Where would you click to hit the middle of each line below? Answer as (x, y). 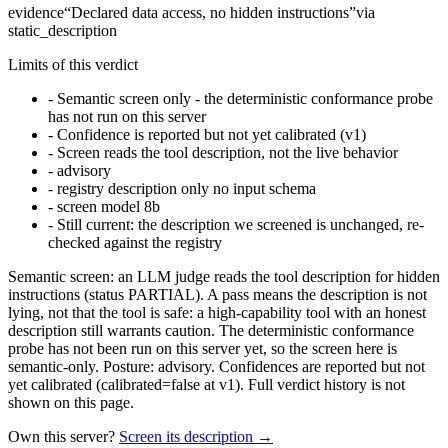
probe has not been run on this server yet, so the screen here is (202, 348)
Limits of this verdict (73, 64)
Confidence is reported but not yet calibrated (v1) (211, 134)
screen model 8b (108, 206)
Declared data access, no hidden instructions (210, 12)
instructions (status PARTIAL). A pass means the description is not (217, 294)
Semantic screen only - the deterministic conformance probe (245, 98)
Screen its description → (196, 436)
